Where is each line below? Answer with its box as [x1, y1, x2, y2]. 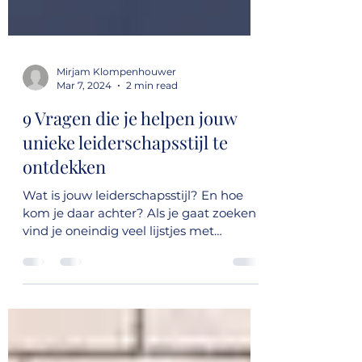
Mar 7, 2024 [57, 128, 112, 140]
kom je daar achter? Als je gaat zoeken [23, 254, 256, 269]
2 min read [126, 128, 178, 140]
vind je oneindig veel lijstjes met [23, 271, 214, 287]
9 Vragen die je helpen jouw [23, 154, 237, 179]
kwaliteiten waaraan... [23, 289, 153, 305]
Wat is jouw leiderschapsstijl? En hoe [23, 236, 243, 251]
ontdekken [23, 203, 106, 227]
